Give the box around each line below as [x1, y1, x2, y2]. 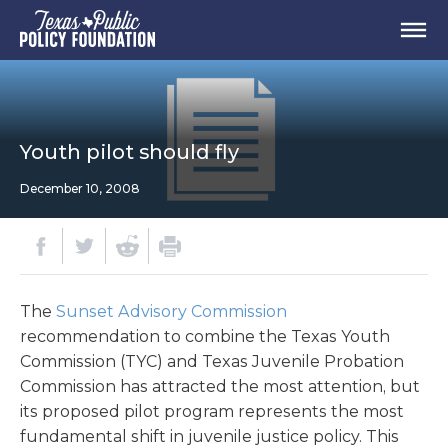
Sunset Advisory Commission [56, 302, 287, 321]
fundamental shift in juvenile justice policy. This [20, 427, 399, 446]
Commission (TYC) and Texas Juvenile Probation [20, 352, 404, 371]
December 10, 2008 [20, 181, 139, 196]
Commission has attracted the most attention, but [20, 377, 420, 396]
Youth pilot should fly [20, 140, 239, 164]
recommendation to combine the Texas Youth [20, 327, 390, 346]
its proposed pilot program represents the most [20, 402, 404, 421]
